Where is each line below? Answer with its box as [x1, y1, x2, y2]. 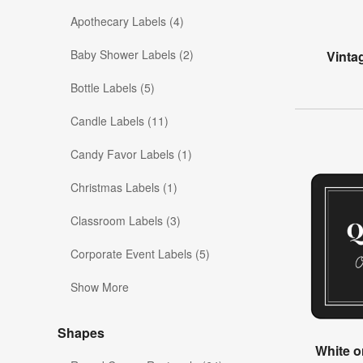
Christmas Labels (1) [70, 179, 177, 196]
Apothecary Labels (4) [70, 13, 184, 30]
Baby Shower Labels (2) [70, 46, 194, 63]
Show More [70, 279, 129, 296]
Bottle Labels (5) [70, 79, 155, 96]
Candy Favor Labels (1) [70, 146, 192, 163]
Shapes [58, 323, 105, 343]
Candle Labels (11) [70, 113, 169, 130]
